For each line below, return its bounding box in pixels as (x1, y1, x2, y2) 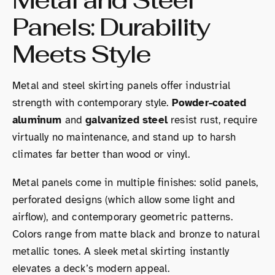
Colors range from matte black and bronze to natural (12, 227, 260, 241)
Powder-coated (171, 96, 246, 109)
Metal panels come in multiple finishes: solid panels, (12, 176, 258, 189)
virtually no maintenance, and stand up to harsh (12, 130, 236, 144)
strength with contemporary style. (12, 96, 172, 109)
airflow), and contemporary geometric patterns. (12, 210, 233, 223)
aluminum (12, 113, 62, 126)
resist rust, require (167, 113, 258, 126)
